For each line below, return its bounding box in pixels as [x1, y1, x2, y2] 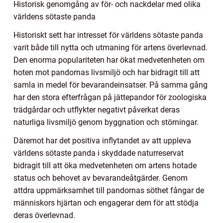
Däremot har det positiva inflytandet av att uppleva [13, 135, 191, 145]
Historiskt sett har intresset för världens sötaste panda [13, 30, 203, 40]
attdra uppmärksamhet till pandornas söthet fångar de [13, 185, 204, 195]
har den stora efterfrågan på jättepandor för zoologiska [13, 92, 207, 102]
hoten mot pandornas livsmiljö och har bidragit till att [13, 67, 200, 77]
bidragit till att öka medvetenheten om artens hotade [13, 160, 197, 170]
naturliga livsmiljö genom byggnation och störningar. [13, 117, 199, 127]
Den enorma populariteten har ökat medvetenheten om [13, 55, 205, 65]
